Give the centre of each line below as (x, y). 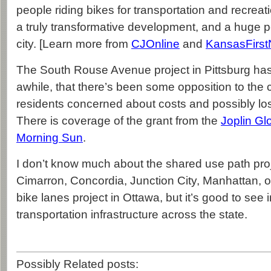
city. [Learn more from (74, 44)
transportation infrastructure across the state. (132, 214)
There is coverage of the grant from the (119, 121)
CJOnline (155, 44)
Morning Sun (50, 138)
